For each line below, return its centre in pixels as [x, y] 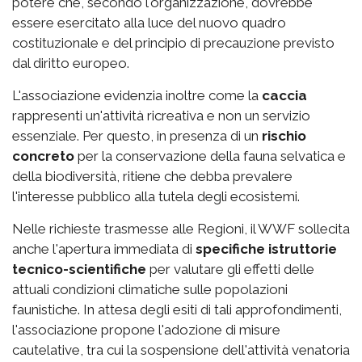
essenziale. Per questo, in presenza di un [137, 136]
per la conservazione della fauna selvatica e [210, 156]
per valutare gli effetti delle [230, 269]
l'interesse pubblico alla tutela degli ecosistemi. [156, 197]
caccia [284, 96]
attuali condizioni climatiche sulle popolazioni [150, 290]
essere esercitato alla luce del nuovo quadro [149, 23]
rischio [284, 136]
